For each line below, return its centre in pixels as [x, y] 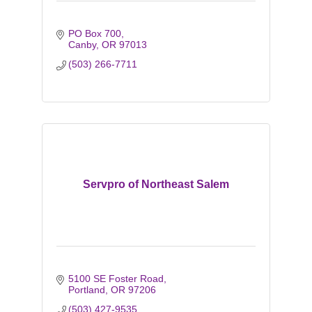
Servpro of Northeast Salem [156, 184]
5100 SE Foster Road [116, 279]
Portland [87, 290]
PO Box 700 [95, 33]
